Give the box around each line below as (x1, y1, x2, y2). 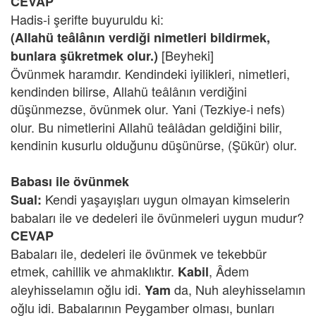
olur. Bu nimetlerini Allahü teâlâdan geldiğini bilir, (11, 118, 282, 136)
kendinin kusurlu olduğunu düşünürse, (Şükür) (11, 135, 269, 154)
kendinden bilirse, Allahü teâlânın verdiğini (11, 82, 247, 100)
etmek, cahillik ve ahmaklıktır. (11, 262, 178, 280)
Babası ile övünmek (11, 172, 129, 190)
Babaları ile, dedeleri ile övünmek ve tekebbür (11, 244, 267, 262)
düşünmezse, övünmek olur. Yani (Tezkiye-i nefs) (11, 99, 285, 118)
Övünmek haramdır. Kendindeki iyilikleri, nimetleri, (11, 64, 290, 83)
